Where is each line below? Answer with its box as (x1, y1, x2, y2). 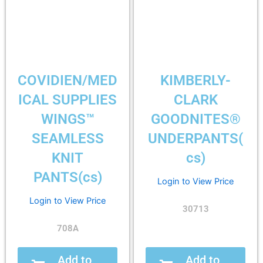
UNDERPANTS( (148, 130, 243, 147)
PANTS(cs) (33, 168, 102, 186)
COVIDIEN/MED (18, 72, 117, 89)
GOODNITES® (150, 110, 241, 127)
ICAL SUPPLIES (18, 91, 117, 108)
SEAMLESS (31, 130, 104, 147)
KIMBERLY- (160, 72, 231, 89)
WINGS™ (41, 110, 95, 127)
